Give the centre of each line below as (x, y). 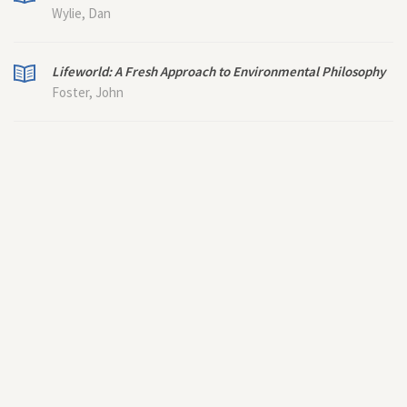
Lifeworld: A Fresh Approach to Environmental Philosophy (218, 71)
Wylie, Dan (81, 13)
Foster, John (88, 92)
